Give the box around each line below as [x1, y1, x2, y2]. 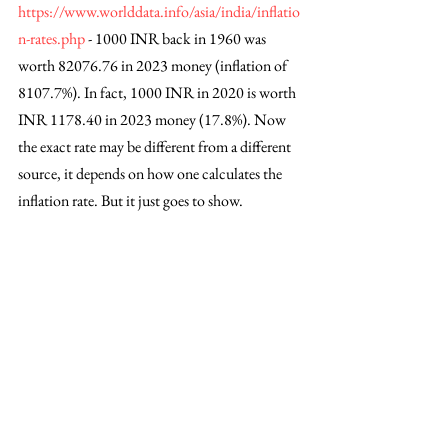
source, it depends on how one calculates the [18, 162, 285, 184]
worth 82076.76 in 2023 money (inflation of [18, 54, 290, 76]
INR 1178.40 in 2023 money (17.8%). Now [18, 108, 289, 130]
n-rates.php [18, 27, 85, 49]
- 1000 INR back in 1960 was [85, 27, 269, 49]
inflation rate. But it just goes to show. [18, 189, 246, 211]
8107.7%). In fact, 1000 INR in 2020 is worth [18, 81, 299, 103]
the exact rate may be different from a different [18, 135, 294, 157]
